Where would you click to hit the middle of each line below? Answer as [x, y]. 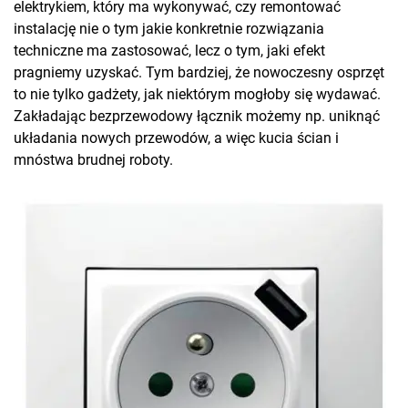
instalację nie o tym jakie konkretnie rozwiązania [169, 29]
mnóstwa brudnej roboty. [93, 160]
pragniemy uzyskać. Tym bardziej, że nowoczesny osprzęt [199, 73]
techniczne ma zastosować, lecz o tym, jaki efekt [169, 51]
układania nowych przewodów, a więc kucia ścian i [176, 138]
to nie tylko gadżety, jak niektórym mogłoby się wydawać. [197, 95]
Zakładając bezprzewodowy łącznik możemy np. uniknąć [197, 117]
